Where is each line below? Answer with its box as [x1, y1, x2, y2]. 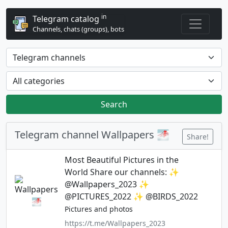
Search [101, 99, 127, 110]
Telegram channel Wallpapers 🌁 [15, 128, 169, 141]
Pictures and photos [64, 204, 133, 214]
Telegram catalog [33, 13, 101, 24]
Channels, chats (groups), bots [33, 24, 124, 34]
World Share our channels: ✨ [64, 166, 179, 178]
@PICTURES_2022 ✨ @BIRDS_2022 [64, 191, 198, 202]
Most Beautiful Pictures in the [64, 154, 179, 165]
